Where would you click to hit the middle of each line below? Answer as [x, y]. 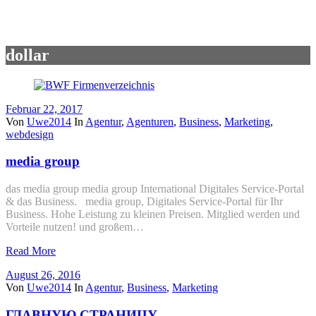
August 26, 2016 [43, 275]
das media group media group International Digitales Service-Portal [155, 189]
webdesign [30, 134]
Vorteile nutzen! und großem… [75, 227]
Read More [31, 251]
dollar [28, 55]
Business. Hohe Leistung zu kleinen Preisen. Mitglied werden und [153, 214]
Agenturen [150, 121]
